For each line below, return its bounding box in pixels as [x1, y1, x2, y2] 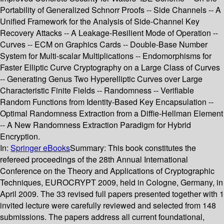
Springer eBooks [10, 142, 70, 154]
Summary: [70, 142, 108, 154]
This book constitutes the [108, 142, 196, 154]
